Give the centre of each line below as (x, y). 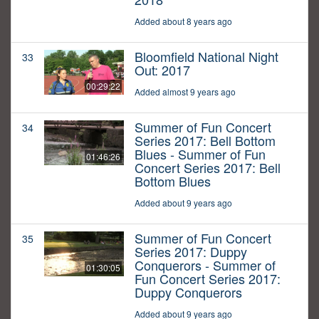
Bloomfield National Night (206, 57)
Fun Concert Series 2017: (208, 279)
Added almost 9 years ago (185, 92)
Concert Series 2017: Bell (208, 168)
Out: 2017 (162, 70)
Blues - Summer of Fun (200, 154)
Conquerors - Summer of (205, 265)
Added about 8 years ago (183, 21)
